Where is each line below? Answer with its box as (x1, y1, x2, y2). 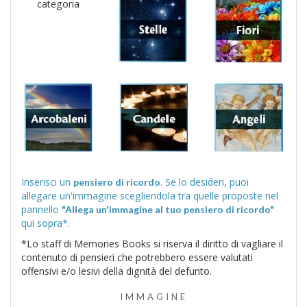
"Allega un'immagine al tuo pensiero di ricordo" (62, 204, 274, 216)
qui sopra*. (21, 217, 70, 230)
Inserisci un (21, 175, 73, 189)
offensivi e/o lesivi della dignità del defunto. (21, 265, 212, 278)
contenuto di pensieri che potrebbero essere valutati (21, 251, 253, 265)
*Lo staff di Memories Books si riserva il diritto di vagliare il (21, 237, 283, 251)
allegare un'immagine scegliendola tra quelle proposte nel (21, 189, 120, 203)
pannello (21, 203, 62, 217)
